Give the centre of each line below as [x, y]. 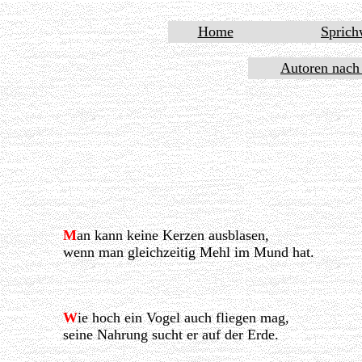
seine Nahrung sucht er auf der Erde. [170, 335]
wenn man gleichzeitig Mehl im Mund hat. [188, 253]
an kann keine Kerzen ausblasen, [173, 236]
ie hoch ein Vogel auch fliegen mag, [183, 318]
